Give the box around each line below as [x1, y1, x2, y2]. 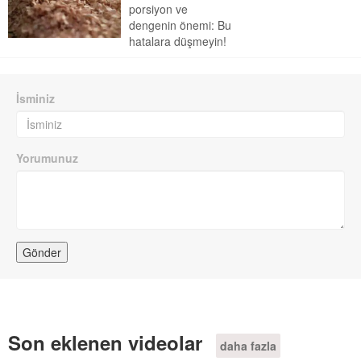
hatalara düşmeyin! [129, 33, 226, 49]
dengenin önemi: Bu [129, 17, 231, 33]
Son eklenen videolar [8, 329, 208, 356]
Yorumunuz [16, 150, 78, 166]
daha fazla [220, 338, 276, 354]
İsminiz [16, 90, 55, 106]
